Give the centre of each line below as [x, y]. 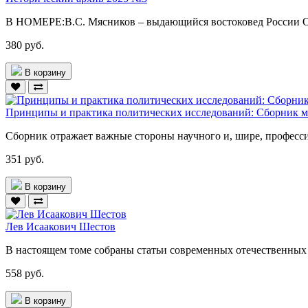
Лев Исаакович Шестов [60, 226]
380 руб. [25, 45]
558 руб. [25, 273]
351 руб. [25, 159]
